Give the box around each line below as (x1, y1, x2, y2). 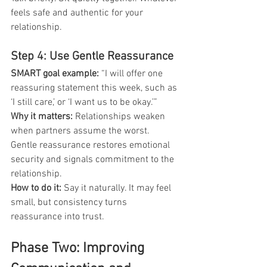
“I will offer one (101, 67, 165, 80)
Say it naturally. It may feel (61, 182, 173, 194)
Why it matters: (11, 110, 73, 123)
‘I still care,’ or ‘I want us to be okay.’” (11, 96, 157, 108)
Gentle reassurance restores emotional (11, 139, 172, 151)
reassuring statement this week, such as (11, 82, 179, 94)
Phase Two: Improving (11, 240, 148, 257)
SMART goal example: (11, 67, 101, 80)
